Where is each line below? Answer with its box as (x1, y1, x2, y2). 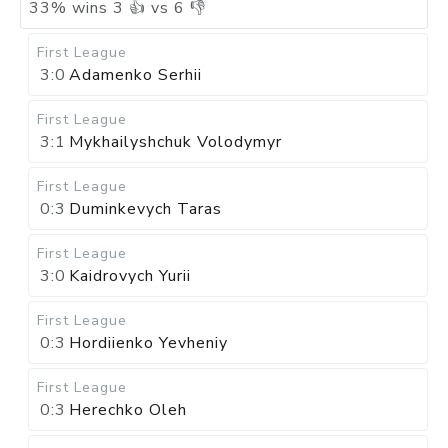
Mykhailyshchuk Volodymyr (69, 131, 282, 153)
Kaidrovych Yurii (69, 265, 191, 287)
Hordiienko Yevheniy (69, 332, 228, 354)
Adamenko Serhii (69, 64, 202, 86)
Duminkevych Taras (69, 198, 222, 220)
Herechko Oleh (69, 399, 187, 421)
